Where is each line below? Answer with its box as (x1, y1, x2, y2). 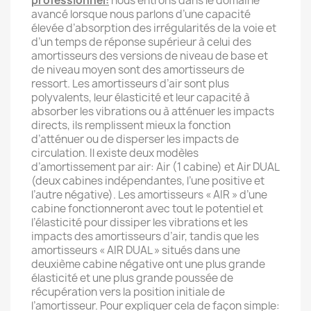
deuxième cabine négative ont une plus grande (31, 257, 265, 271)
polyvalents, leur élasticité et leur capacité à (31, 90, 250, 105)
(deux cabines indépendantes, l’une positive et (31, 174, 264, 188)
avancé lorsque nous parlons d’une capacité (31, 7, 251, 22)
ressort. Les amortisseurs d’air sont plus (31, 76, 229, 91)
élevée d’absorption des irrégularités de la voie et (31, 21, 276, 35)
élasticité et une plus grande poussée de (31, 271, 233, 285)
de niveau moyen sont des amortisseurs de (31, 62, 244, 77)
